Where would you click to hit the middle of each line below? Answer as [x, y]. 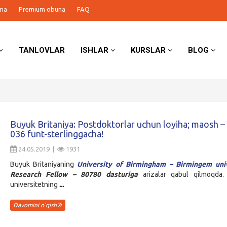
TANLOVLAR [42, 50]
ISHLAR [96, 50]
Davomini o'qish [35, 205]
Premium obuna [42, 9]
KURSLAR [149, 50]
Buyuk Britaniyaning [44, 164]
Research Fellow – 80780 [58, 174]
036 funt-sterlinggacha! [56, 134]
